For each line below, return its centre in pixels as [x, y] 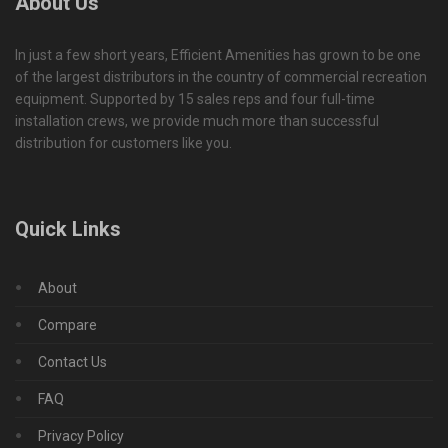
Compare [67, 325]
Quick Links [68, 229]
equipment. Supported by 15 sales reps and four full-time [195, 98]
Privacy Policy [81, 436]
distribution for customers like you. [123, 142]
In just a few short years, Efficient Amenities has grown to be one [218, 54]
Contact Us [72, 362]
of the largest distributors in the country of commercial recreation [221, 76]
